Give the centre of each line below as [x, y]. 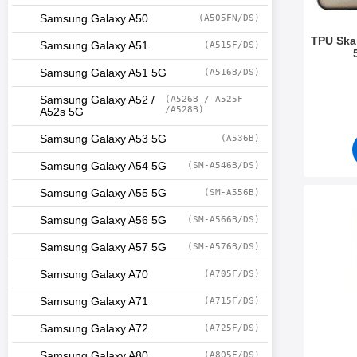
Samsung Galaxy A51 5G [103, 73]
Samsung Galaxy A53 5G [103, 139]
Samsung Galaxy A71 [94, 302]
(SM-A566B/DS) [224, 220]
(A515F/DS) [232, 45]
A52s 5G [62, 112]
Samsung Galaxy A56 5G [103, 220]
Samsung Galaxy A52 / [97, 100]
